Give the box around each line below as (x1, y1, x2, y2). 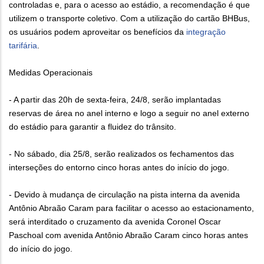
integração (186, 27, 226, 37)
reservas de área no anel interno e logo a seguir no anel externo (9, 108, 249, 118)
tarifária (9, 41, 37, 51)
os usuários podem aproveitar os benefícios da (9, 27, 186, 37)
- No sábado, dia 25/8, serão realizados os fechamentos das (9, 149, 234, 159)
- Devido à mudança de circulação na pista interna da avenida (9, 190, 240, 200)
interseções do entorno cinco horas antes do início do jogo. (9, 163, 229, 173)
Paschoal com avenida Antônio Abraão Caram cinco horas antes (9, 230, 248, 240)
